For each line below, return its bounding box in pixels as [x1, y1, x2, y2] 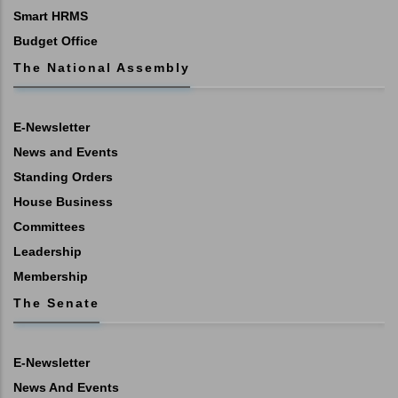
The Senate [13, 295, 99, 310]
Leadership [13, 243, 82, 259]
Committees [13, 219, 85, 234]
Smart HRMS [13, 8, 88, 23]
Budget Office [13, 33, 98, 48]
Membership [13, 268, 88, 283]
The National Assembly [13, 60, 190, 75]
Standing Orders [13, 169, 113, 184]
